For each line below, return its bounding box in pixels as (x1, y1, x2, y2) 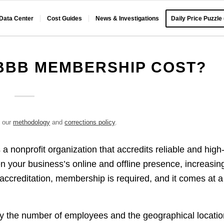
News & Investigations (95, 15, 159, 22)
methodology (13, 118, 50, 126)
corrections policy (64, 118, 115, 126)
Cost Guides (47, 15, 82, 22)
